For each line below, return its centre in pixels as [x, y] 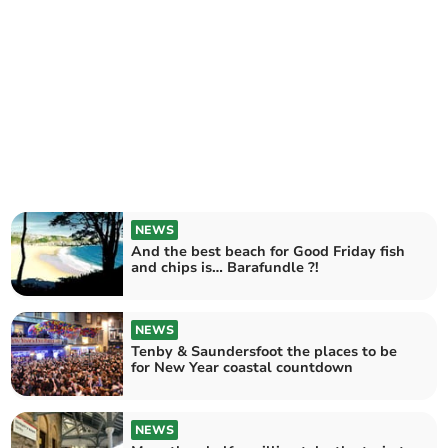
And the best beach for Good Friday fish [268, 251]
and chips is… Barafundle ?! [225, 267]
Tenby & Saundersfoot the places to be [264, 351]
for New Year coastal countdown [242, 367]
